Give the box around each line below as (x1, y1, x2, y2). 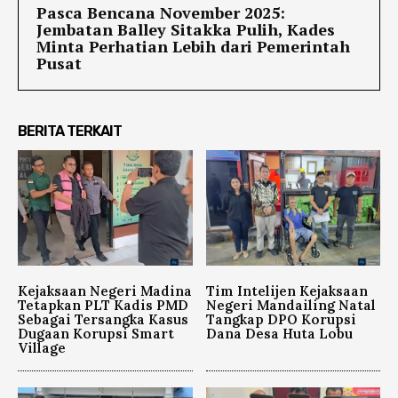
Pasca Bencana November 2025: (36, 2, 285, 24)
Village (18, 338, 66, 356)
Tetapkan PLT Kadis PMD (18, 296, 188, 314)
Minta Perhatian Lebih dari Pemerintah (36, 36, 350, 58)
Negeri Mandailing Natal (205, 296, 376, 314)
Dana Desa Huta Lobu (205, 324, 353, 342)
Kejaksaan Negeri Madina (18, 282, 192, 299)
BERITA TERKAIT (18, 123, 122, 140)
